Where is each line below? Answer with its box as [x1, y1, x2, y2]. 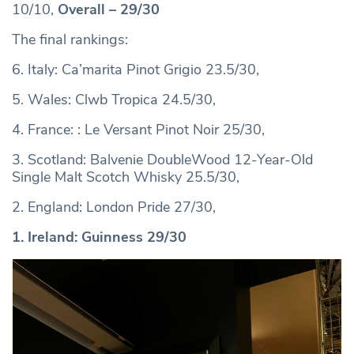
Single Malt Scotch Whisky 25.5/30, [12, 167, 239, 186]
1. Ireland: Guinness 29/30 [12, 227, 186, 247]
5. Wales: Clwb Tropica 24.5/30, [12, 89, 216, 109]
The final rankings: [12, 29, 128, 49]
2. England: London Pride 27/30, [12, 197, 216, 217]
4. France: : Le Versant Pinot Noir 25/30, [12, 119, 265, 139]
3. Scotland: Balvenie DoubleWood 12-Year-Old [12, 149, 313, 169]
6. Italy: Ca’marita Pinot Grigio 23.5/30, [12, 59, 259, 79]
